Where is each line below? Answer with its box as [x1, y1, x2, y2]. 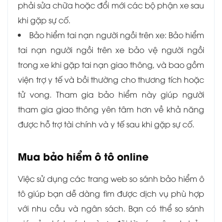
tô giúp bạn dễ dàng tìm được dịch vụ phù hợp [18, 188, 204, 199]
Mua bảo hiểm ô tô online [18, 149, 149, 164]
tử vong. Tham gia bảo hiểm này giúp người [18, 89, 204, 100]
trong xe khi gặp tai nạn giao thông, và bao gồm [18, 59, 204, 70]
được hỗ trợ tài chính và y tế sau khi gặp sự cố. [18, 118, 194, 130]
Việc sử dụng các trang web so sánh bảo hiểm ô [18, 173, 204, 184]
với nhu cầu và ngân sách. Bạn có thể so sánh [18, 203, 204, 214]
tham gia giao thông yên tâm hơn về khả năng [18, 104, 204, 115]
